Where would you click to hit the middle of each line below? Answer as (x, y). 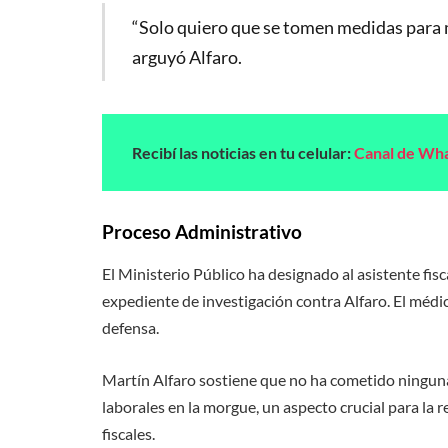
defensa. (130, 328)
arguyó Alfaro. (186, 56)
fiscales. (128, 433)
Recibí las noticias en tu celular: (243, 152)
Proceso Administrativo (202, 231)
